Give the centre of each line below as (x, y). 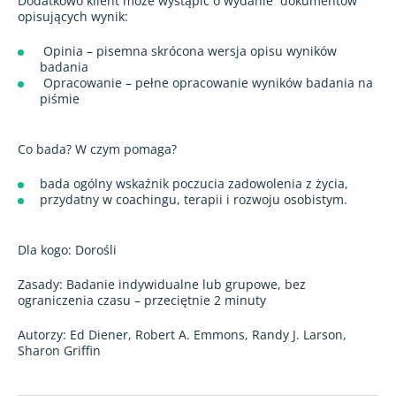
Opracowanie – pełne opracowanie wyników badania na (206, 82)
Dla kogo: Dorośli (67, 249)
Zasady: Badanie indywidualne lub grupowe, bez (162, 284)
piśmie (61, 98)
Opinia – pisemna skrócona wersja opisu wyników (188, 50)
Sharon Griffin (59, 350)
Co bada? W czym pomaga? (97, 148)
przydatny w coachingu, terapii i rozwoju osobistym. (194, 199)
